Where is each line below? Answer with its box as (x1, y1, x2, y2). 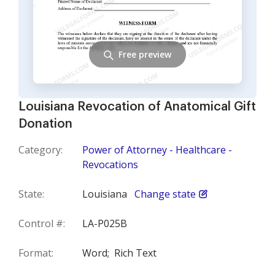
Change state (134, 187, 196, 201)
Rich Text (114, 246, 157, 260)
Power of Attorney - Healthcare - (82, 143, 232, 157)
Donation (18, 118, 72, 130)
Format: (18, 246, 53, 260)
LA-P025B (82, 217, 127, 230)
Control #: (18, 217, 65, 230)
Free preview (118, 48, 171, 60)
